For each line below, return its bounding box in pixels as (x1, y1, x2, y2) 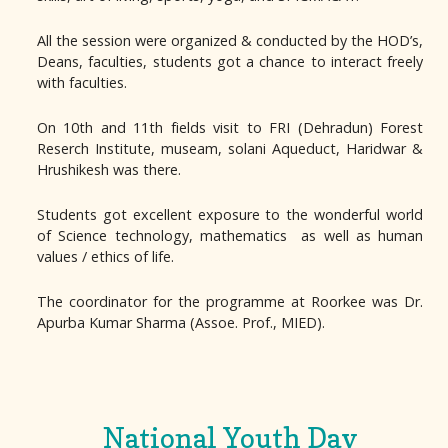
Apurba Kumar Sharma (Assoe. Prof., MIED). (37, 312, 325, 332)
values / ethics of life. (37, 246, 174, 266)
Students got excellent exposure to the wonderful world (37, 204, 423, 224)
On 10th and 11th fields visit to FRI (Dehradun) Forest (37, 117, 423, 137)
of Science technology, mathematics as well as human (37, 225, 423, 245)
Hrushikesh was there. (37, 159, 181, 179)
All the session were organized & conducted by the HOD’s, (37, 30, 423, 50)
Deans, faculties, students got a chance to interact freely (37, 51, 423, 71)
